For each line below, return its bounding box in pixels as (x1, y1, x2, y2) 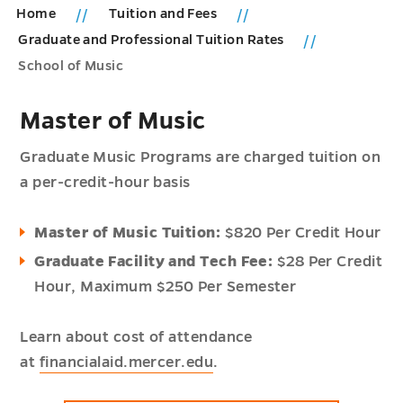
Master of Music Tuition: (34, 225, 221, 241)
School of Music (18, 58, 124, 73)
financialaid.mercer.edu (39, 354, 214, 371)
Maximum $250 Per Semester (80, 279, 297, 295)
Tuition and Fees (109, 6, 220, 21)
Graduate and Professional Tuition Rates (18, 32, 288, 47)
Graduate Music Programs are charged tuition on (20, 149, 381, 166)
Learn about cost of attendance (20, 329, 253, 345)
